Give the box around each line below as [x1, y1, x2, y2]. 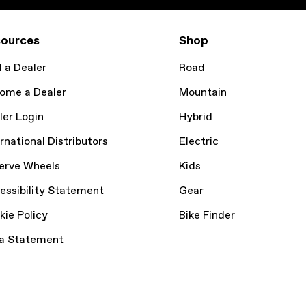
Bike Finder [179, 208, 235, 223]
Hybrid [179, 110, 212, 124]
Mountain [179, 85, 227, 100]
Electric [179, 135, 219, 149]
